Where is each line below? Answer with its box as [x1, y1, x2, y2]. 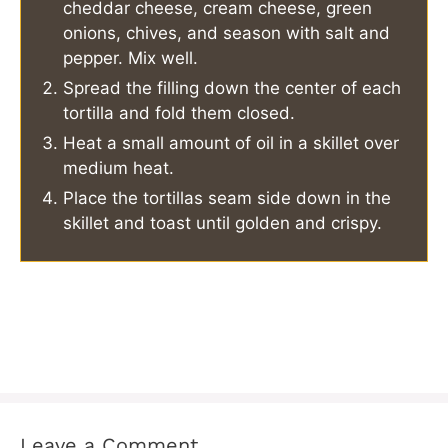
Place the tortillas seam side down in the [63, 188, 391, 209]
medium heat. [63, 158, 174, 179]
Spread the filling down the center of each [63, 78, 401, 99]
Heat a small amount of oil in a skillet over [63, 133, 399, 154]
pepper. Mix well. [63, 48, 198, 69]
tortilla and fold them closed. [63, 103, 295, 124]
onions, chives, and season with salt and [63, 23, 390, 44]
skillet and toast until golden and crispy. [63, 213, 382, 234]
